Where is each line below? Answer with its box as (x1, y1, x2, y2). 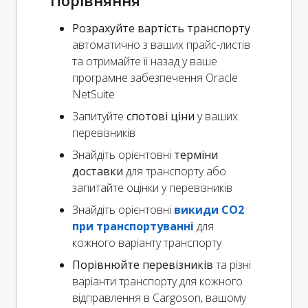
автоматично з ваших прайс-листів (72, 37, 250, 53)
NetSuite (72, 87, 115, 102)
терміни (174, 147, 218, 163)
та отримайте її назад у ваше (72, 54, 217, 69)
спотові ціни (126, 109, 195, 124)
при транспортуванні (72, 219, 194, 234)
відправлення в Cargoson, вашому (72, 290, 246, 306)
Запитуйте (72, 109, 126, 124)
